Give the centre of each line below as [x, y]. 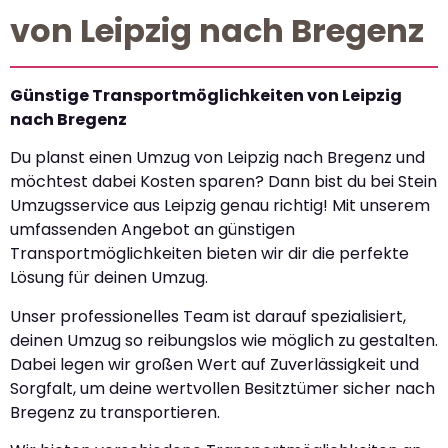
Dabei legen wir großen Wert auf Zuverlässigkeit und [214, 364]
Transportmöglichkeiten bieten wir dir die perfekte [209, 254]
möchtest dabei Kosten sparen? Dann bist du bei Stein [223, 182]
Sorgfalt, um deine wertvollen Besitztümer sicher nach [222, 388]
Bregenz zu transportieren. [115, 412]
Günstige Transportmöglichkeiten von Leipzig [206, 95]
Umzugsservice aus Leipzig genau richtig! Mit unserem [220, 206]
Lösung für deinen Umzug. [109, 278]
